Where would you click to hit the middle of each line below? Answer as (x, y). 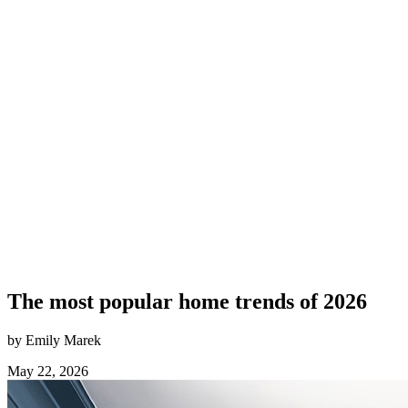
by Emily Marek (54, 341)
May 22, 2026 (48, 372)
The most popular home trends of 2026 (187, 302)
